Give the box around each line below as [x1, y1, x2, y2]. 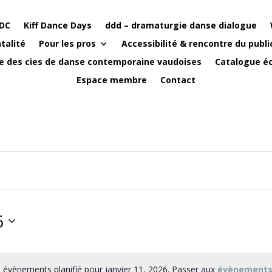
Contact [160, 73, 195, 86]
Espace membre [76, 73, 147, 86]
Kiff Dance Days [24, 19, 92, 31]
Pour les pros [39, 37, 96, 49]
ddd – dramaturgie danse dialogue [105, 19, 257, 31]
